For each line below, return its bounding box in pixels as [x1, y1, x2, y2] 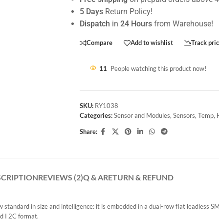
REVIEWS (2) [38, 172, 83, 182]
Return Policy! [103, 6, 153, 16]
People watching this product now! [110, 64, 206, 72]
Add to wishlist [130, 39, 173, 47]
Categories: [79, 111, 112, 119]
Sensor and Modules [113, 111, 170, 119]
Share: [79, 128, 97, 136]
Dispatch [79, 19, 110, 28]
